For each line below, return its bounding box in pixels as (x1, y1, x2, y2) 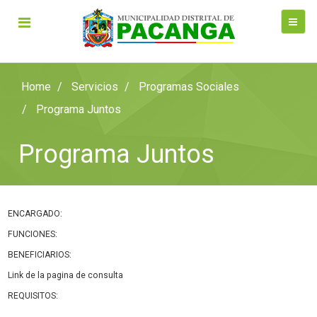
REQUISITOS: (8, 291, 59, 301)
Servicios (71, 80, 119, 93)
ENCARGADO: (8, 209, 63, 219)
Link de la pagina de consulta (8, 270, 124, 280)
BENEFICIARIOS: (8, 250, 72, 260)
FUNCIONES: (8, 229, 58, 239)
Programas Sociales (139, 80, 240, 93)
